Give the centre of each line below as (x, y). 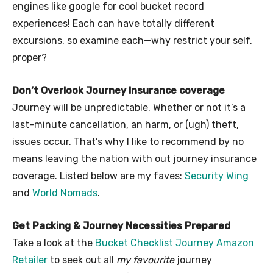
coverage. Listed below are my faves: (98, 175)
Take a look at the (54, 243)
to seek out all (82, 260)
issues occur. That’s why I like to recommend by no (128, 141)
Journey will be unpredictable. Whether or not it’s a (129, 107)
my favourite (145, 260)
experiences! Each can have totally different (113, 23)
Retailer (30, 260)
